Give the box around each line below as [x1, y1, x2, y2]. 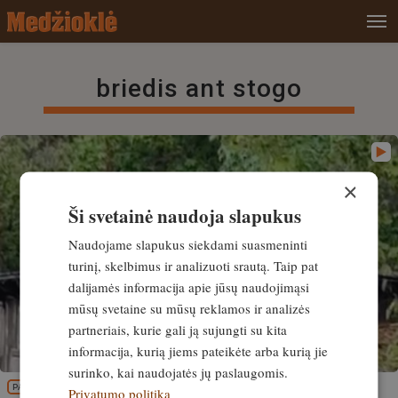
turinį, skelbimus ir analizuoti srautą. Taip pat [68, 256, 319, 275]
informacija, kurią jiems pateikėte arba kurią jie [68, 341, 329, 360]
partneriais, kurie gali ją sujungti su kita [68, 320, 288, 338]
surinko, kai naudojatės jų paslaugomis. [68, 362, 289, 381]
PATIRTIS [12, 382, 53, 392]
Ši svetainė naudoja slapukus [68, 202, 302, 229]
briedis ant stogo [96, 74, 302, 103]
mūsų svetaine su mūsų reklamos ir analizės [68, 298, 311, 317]
